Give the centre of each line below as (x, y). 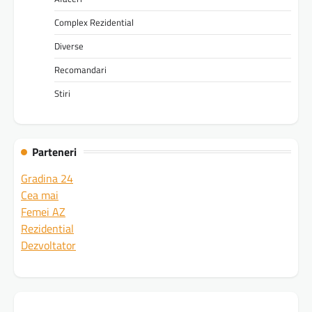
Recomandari (80, 69)
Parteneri (54, 151)
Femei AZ (43, 211)
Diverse (69, 46)
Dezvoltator (48, 245)
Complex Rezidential (94, 22)
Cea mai (40, 195)
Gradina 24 (47, 178)
